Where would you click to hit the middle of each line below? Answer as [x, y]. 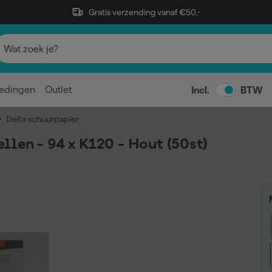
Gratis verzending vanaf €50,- [144, 12]
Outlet [58, 90]
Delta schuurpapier [42, 119]
